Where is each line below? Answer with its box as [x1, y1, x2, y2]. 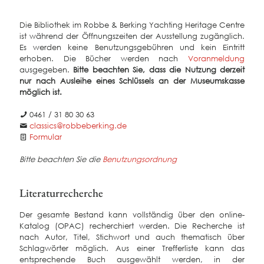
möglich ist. [19, 87, 62, 97]
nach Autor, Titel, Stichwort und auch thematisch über [19, 232, 245, 242]
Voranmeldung [188, 54, 245, 64]
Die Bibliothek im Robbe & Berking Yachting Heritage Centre [19, 20, 245, 30]
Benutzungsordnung [103, 154, 177, 164]
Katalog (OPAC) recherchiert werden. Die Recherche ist [19, 221, 245, 231]
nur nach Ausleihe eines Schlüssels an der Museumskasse [19, 76, 245, 86]
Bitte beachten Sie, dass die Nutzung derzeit [70, 65, 245, 75]
